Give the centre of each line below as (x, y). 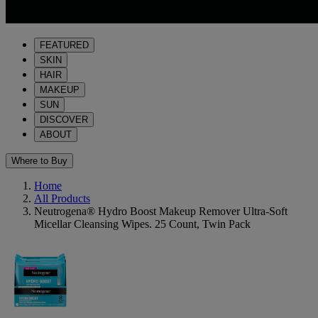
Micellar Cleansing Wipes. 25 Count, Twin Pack (142, 224)
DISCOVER (64, 120)
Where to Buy (39, 161)
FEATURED (64, 45)
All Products (62, 198)
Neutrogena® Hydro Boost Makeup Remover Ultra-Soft (161, 211)
